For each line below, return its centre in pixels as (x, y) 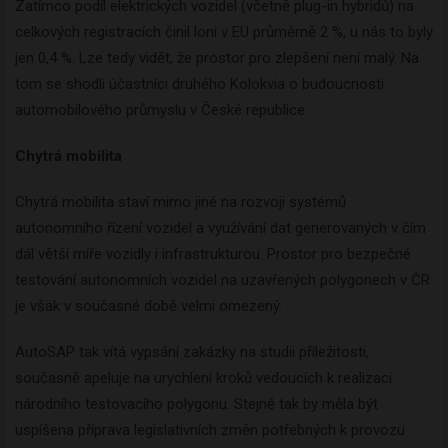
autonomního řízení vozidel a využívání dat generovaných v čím (220, 228)
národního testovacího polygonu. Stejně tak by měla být (196, 404)
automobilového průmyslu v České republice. (161, 110)
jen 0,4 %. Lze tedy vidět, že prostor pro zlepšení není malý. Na (217, 58)
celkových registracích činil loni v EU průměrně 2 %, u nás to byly (224, 32)
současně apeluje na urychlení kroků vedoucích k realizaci (203, 378)
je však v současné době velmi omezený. (148, 306)
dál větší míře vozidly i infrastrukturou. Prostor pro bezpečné (213, 254)
